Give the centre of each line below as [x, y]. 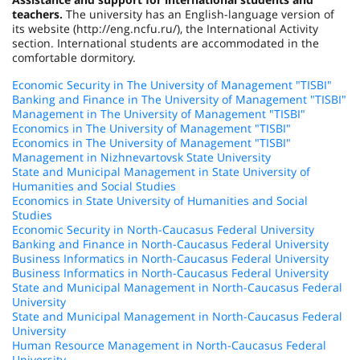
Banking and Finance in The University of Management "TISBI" [179, 99]
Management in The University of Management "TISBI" [159, 114]
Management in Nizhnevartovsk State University [141, 157]
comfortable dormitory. [74, 57]
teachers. [37, 14]
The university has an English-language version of [198, 14]
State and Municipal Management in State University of [161, 172]
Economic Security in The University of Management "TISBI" [172, 85]
